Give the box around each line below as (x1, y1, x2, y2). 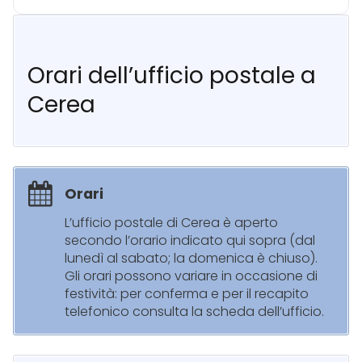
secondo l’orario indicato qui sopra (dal (65, 231, 315, 250)
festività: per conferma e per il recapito (65, 284, 309, 304)
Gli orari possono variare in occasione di (65, 267, 318, 286)
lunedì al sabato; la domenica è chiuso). (65, 249, 318, 268)
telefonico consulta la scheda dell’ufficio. (65, 302, 324, 322)
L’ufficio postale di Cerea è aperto (65, 213, 278, 233)
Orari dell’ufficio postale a (27, 60, 316, 92)
